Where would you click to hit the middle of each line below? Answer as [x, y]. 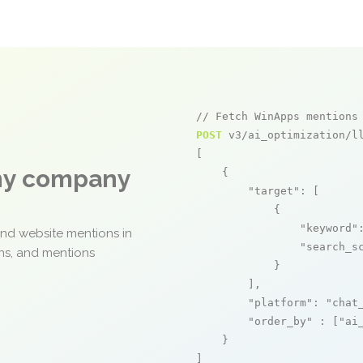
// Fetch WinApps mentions [277, 116]
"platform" [280, 303]
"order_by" [280, 321]
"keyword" [329, 228]
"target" [274, 191]
